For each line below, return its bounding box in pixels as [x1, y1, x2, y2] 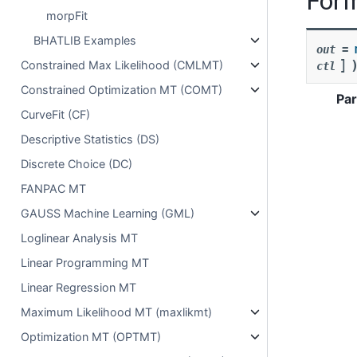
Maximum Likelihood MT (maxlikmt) [21, 305, 213, 319]
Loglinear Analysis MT [21, 231, 139, 245]
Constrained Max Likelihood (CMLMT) [21, 58, 224, 72]
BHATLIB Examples [33, 33, 137, 47]
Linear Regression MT [21, 280, 137, 294]
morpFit [46, 9, 88, 22]
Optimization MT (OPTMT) [21, 330, 162, 343]
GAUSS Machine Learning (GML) [21, 206, 195, 220]
